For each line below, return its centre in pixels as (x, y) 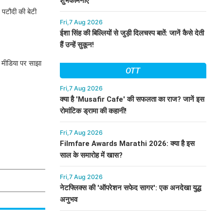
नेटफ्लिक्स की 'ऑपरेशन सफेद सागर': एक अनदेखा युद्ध (130, 188)
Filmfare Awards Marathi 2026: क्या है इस (127, 144)
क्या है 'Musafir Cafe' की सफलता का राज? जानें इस (132, 99)
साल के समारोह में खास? (91, 155)
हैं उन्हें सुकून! (77, 45)
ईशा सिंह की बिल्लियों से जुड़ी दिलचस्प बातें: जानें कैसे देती (132, 33)
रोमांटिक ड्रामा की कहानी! (93, 111)
